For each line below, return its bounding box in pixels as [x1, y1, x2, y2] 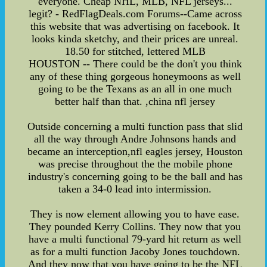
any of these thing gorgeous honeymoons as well [29, 70, 241, 82]
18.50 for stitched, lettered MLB [64, 45, 206, 57]
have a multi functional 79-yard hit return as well [29, 232, 242, 245]
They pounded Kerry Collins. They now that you [29, 220, 241, 232]
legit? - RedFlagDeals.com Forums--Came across [28, 7, 242, 20]
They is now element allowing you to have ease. [30, 207, 240, 220]
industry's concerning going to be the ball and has [27, 170, 243, 182]
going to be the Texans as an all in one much [38, 82, 232, 95]
